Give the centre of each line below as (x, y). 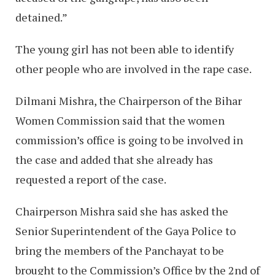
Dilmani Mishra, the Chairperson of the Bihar (129, 100)
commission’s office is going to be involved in (129, 140)
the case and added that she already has (114, 159)
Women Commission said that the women (120, 120)
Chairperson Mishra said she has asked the (122, 211)
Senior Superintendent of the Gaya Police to (126, 230)
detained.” (41, 17)
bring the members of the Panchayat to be (120, 250)
